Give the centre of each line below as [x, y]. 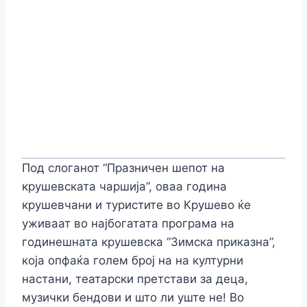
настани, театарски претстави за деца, [135, 279]
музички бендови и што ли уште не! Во [133, 298]
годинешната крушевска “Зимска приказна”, [149, 242]
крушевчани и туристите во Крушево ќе [136, 205]
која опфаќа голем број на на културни [133, 261]
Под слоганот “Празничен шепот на [123, 168]
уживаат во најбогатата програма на [128, 224]
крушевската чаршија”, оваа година [124, 187]
